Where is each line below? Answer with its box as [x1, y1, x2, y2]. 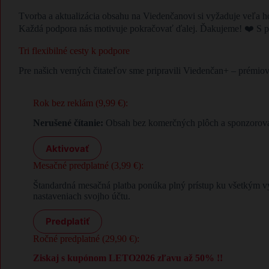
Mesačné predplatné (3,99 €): [33, 160, 144, 171]
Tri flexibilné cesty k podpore [19, 45, 130, 56]
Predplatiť [46, 216, 89, 228]
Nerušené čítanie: [33, 118, 103, 128]
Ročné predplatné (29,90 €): [33, 233, 139, 244]
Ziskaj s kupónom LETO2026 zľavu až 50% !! [33, 253, 223, 264]
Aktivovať [46, 142, 89, 154]
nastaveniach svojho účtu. [33, 190, 130, 201]
